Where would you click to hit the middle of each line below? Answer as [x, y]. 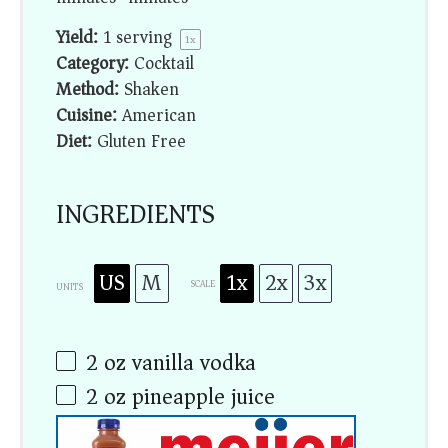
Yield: [77, 37]
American [159, 115]
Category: [93, 63]
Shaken [152, 89]
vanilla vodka [191, 363]
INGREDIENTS [136, 214]
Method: [88, 89]
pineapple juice [201, 397]
